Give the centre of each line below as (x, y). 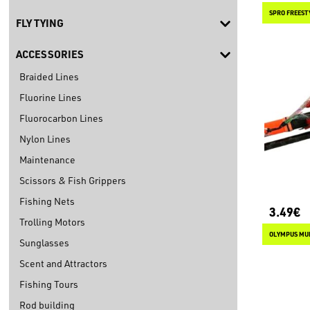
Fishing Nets (47, 201)
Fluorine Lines (51, 98)
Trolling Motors (52, 222)
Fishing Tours (49, 284)
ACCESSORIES (50, 54)
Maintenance (47, 160)
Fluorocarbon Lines (61, 118)
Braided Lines (49, 77)
